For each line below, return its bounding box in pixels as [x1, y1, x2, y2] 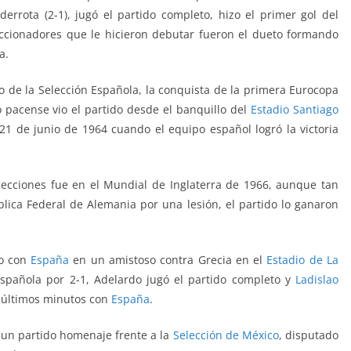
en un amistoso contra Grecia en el [69, 252, 267, 268]
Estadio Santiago [251, 102, 339, 118]
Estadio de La [266, 252, 339, 268]
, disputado [278, 327, 339, 343]
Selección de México [172, 327, 279, 343]
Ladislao [295, 272, 338, 288]
